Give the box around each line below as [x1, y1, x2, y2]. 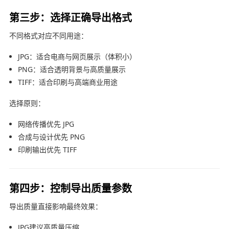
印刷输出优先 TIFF [17, 144, 77, 154]
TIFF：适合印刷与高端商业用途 [17, 77, 118, 87]
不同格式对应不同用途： [9, 30, 88, 40]
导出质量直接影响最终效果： [9, 201, 102, 211]
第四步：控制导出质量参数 [9, 180, 132, 195]
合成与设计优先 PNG [17, 131, 85, 142]
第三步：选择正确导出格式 [9, 9, 132, 25]
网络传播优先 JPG [17, 119, 74, 129]
